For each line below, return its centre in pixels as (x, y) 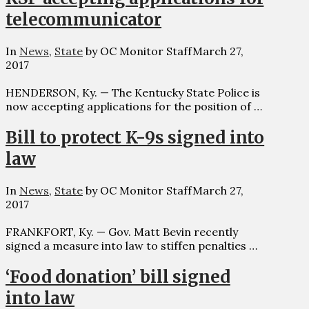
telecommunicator (84, 20)
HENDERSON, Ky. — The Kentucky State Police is (133, 93)
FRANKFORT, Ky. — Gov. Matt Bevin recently (122, 232)
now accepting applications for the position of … (134, 107)
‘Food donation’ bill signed (118, 277)
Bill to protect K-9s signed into (135, 138)
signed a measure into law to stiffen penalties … (131, 246)
